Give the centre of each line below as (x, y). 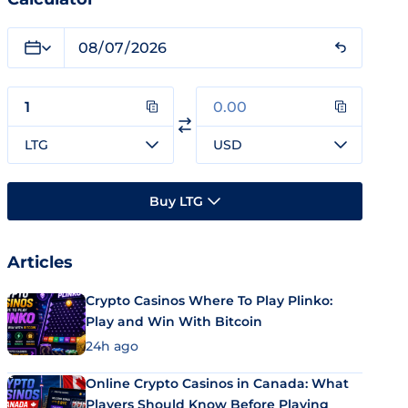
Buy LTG (176, 201)
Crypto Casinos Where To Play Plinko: (209, 301)
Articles (40, 262)
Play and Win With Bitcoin (174, 321)
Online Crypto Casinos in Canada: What (217, 383)
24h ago (112, 346)
